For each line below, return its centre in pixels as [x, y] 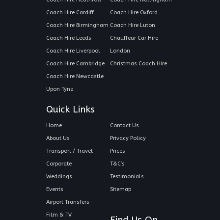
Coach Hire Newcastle [75, 76]
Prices [118, 151]
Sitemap [121, 189]
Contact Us [124, 125]
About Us [58, 138]
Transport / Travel [69, 151]
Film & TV [59, 215]
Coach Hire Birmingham [77, 25]
